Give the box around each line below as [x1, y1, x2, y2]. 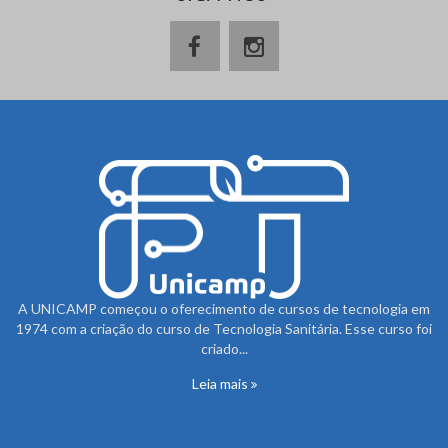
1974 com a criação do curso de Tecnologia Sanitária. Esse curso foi [16, 320, 432, 338]
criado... [200, 340, 248, 358]
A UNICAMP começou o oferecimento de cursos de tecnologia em [18, 300, 430, 318]
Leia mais [191, 375, 251, 393]
